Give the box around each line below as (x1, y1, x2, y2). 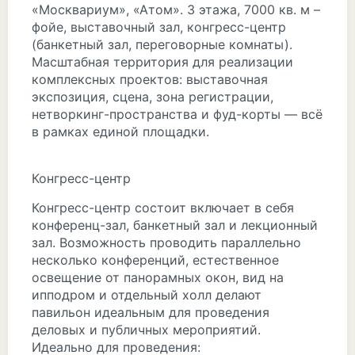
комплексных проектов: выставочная (32, 71, 268, 87)
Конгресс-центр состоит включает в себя (32, 200, 294, 216)
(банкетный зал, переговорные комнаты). (32, 36, 292, 52)
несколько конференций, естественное (32, 252, 279, 268)
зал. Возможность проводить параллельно (32, 235, 301, 250)
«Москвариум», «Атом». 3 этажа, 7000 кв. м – (32, 2, 320, 17)
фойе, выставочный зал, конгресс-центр (32, 19, 286, 35)
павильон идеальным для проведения (32, 304, 269, 320)
